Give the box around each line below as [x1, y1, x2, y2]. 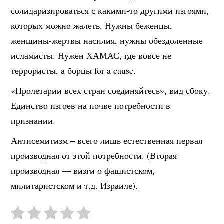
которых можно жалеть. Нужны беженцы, [11, 19, 173, 31]
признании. [11, 114, 56, 126]
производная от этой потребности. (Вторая [11, 149, 177, 161]
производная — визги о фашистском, [11, 164, 155, 176]
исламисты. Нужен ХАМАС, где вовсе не [11, 49, 172, 61]
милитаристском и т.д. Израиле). [11, 179, 138, 191]
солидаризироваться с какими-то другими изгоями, [11, 4, 209, 16]
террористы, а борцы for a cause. [11, 64, 136, 76]
